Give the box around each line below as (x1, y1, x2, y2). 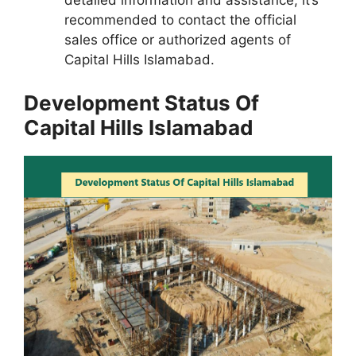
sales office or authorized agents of (64, 32, 291, 48)
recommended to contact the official (64, 12, 296, 29)
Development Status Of (24, 90, 259, 115)
